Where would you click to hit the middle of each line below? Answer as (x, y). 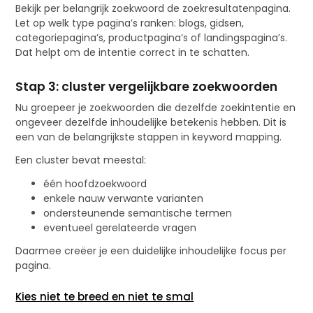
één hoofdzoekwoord (95, 184)
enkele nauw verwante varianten (124, 199)
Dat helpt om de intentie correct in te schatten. (133, 52)
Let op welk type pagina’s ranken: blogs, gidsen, (130, 23)
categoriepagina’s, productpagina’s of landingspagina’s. (152, 37)
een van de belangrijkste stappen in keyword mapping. (149, 137)
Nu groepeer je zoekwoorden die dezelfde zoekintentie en (156, 107)
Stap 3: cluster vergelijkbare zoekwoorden (147, 86)
